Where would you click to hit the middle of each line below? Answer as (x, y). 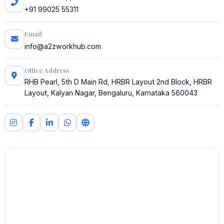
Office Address (46, 70)
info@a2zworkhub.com (62, 46)
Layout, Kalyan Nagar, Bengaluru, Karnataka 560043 (111, 92)
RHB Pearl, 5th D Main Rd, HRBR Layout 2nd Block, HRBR (118, 81)
